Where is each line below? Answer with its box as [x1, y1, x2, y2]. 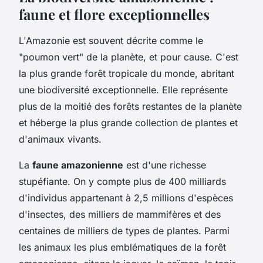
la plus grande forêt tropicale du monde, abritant [19, 67, 234, 79]
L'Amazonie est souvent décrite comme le [19, 34, 203, 46]
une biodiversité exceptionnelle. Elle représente [19, 83, 228, 96]
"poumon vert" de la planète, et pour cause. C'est [19, 50, 238, 63]
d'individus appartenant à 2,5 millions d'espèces [19, 191, 233, 204]
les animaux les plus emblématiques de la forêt [19, 241, 226, 253]
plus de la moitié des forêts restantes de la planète [19, 100, 242, 112]
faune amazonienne [32, 159, 123, 171]
